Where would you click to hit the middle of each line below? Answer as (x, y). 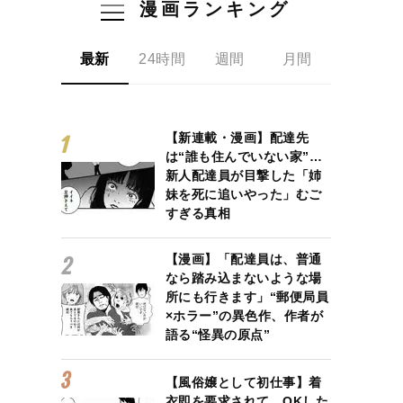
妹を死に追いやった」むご (243, 194)
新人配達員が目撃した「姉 (243, 175)
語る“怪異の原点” (218, 334)
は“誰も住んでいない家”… (244, 156)
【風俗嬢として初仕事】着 (243, 382)
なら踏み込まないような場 (243, 278)
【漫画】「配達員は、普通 (243, 259)
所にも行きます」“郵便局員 (247, 296)
